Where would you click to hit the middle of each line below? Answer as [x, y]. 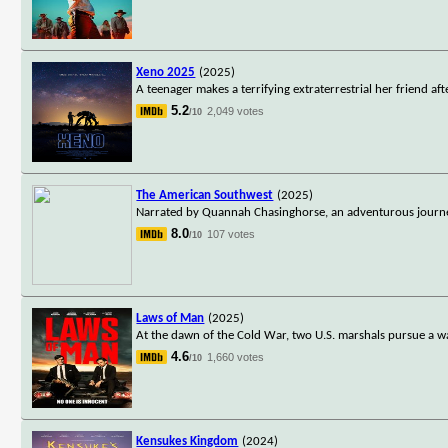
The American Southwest [205, 195]
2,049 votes [236, 110]
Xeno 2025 [166, 72]
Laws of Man [170, 318]
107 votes [231, 233]
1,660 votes [236, 356]
